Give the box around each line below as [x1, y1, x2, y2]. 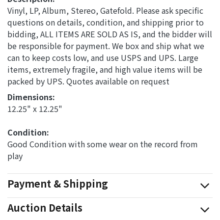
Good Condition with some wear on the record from [7, 137, 198, 150]
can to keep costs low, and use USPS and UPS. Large [7, 51, 198, 63]
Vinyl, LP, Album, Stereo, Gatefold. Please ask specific [7, 4, 203, 16]
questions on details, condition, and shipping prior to [7, 16, 204, 28]
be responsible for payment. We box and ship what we [7, 39, 204, 52]
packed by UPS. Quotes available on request [7, 75, 169, 87]
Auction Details [7, 200, 82, 215]
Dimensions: [7, 90, 57, 103]
